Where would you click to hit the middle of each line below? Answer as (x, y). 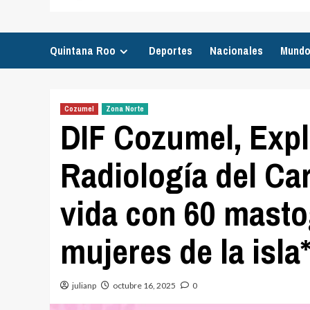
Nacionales (236, 51)
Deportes (171, 51)
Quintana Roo (83, 51)
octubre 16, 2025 (144, 285)
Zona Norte (125, 109)
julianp (84, 285)
